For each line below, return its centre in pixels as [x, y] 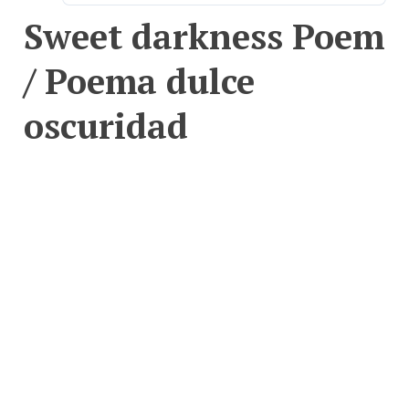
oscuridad [105, 125]
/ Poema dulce [139, 80]
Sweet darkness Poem [204, 36]
